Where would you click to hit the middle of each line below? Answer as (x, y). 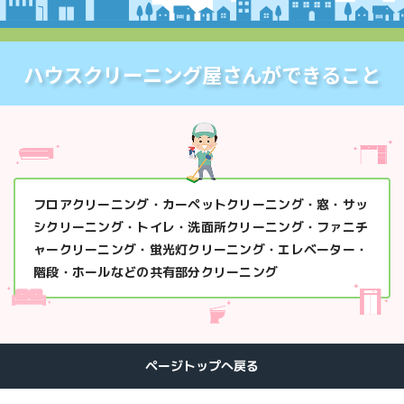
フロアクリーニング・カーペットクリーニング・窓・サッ (201, 205)
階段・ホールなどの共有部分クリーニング (156, 272)
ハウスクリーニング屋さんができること (202, 74)
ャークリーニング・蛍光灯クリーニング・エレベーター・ (201, 250)
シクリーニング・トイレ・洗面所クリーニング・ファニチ (201, 227)
